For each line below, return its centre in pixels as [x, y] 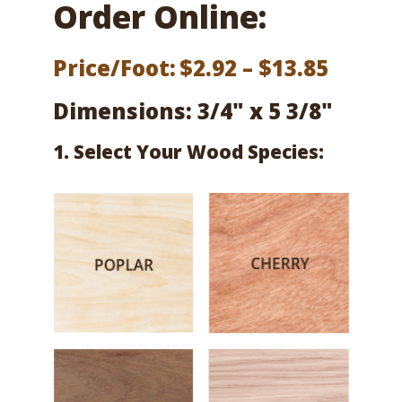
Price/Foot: [114, 68]
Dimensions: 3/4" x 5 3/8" [193, 111]
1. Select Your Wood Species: [188, 152]
